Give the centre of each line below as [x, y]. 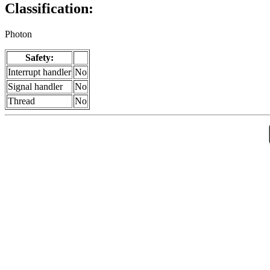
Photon [18, 34]
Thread [21, 101]
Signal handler [35, 87]
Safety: [39, 58]
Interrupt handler [39, 72]
